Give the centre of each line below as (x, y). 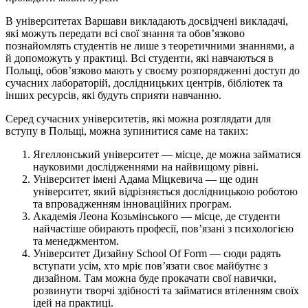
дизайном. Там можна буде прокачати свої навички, (155, 278)
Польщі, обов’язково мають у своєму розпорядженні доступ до (153, 70)
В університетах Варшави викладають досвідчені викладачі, (147, 21)
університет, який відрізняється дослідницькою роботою (165, 191)
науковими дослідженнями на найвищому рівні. (146, 166)
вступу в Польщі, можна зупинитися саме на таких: (127, 131)
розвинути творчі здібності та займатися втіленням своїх (166, 290)
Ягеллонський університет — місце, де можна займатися (167, 154)
